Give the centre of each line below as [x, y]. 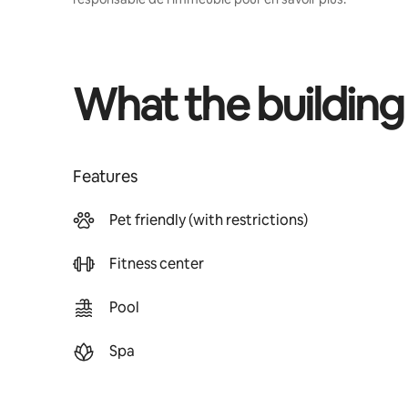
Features [105, 176]
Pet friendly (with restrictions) [209, 220]
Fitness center [157, 264]
